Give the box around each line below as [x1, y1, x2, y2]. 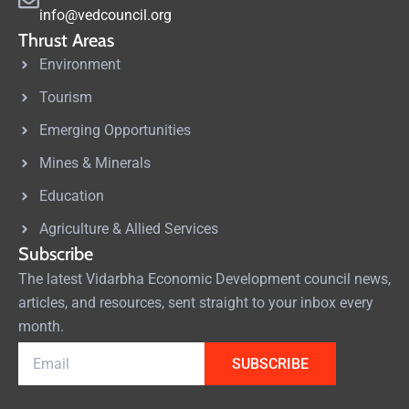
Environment [38, 55, 121, 73]
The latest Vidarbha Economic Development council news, [18, 269, 391, 288]
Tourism [38, 88, 92, 106]
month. [18, 317, 64, 335]
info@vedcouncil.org [39, 5, 172, 24]
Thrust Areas [18, 28, 114, 51]
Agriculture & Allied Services [38, 219, 218, 237]
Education [38, 186, 104, 204]
